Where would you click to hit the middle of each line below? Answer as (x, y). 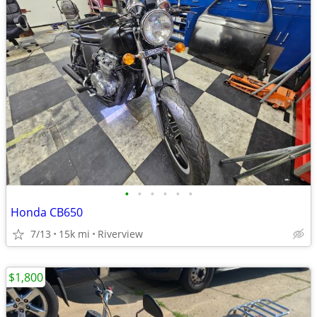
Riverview (120, 234)
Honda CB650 (47, 212)
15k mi (74, 234)
